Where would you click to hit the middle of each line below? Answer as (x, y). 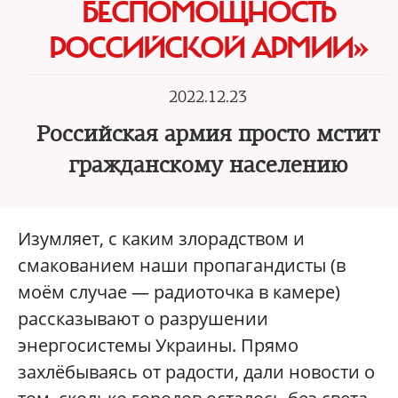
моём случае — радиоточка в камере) (179, 292)
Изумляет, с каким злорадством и (161, 239)
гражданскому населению (208, 165)
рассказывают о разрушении (143, 318)
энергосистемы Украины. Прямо (158, 345)
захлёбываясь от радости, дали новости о (196, 372)
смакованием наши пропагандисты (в (182, 265)
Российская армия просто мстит (208, 134)
